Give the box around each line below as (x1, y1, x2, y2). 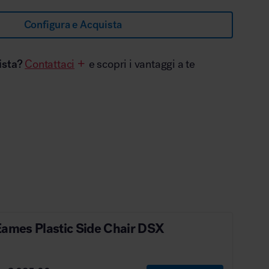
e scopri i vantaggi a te (86, 56, 195, 71)
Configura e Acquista (23, 17, 122, 31)
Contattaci (25, 56, 75, 71)
